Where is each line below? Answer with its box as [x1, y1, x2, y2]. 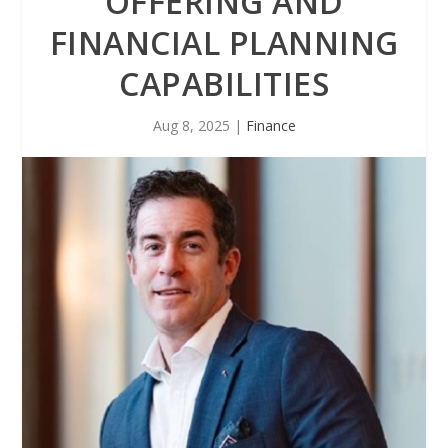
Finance [245, 116, 296, 135]
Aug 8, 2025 [152, 116, 230, 135]
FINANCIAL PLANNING [49, 21, 399, 64]
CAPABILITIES [119, 62, 329, 105]
